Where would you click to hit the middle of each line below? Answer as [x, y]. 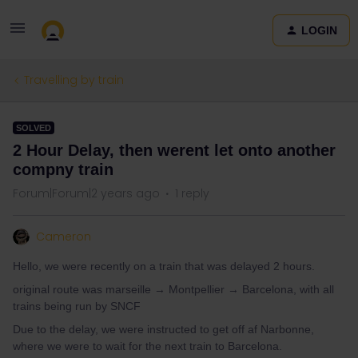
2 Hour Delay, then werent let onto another [174, 150]
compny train [63, 169]
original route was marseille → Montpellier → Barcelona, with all [173, 289]
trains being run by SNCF [77, 306]
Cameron [64, 237]
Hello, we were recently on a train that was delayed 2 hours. [164, 266]
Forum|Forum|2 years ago [86, 193]
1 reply [192, 193]
